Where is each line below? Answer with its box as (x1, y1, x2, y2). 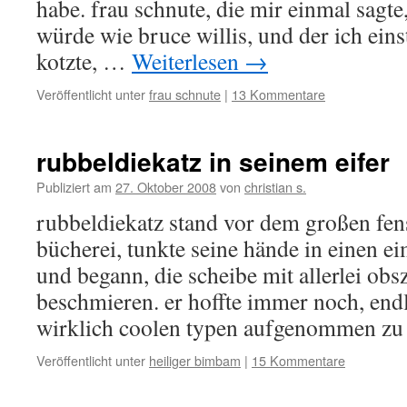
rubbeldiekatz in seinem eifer (36, 143, 390, 180)
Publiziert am (36, 177, 112, 196)
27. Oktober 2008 (115, 177, 216, 196)
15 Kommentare (252, 351, 345, 370)
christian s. (244, 177, 306, 196)
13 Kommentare (232, 84, 325, 104)
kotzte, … (36, 45, 132, 76)
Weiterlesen (132, 45, 244, 76)
